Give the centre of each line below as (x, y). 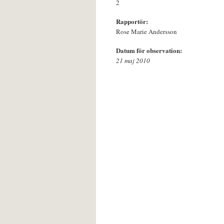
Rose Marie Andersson (146, 31)
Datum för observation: (150, 50)
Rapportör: (133, 21)
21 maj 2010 (133, 60)
